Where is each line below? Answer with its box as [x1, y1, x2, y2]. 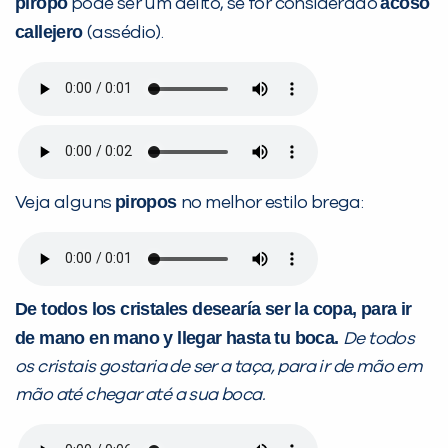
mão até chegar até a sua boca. [15, 385, 265, 404]
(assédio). [87, 23, 164, 42]
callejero [15, 21, 88, 42]
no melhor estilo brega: [181, 193, 364, 212]
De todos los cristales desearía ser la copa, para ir [15, 298, 412, 319]
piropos [114, 191, 182, 212]
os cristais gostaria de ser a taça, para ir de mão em [15, 357, 423, 376]
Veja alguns [15, 193, 115, 212]
